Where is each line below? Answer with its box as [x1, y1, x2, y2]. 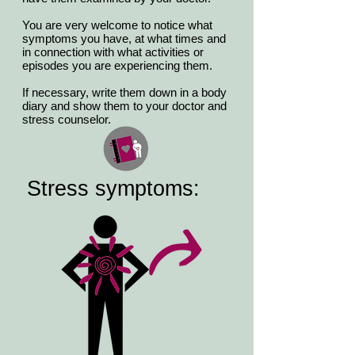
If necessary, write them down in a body [22, 86, 227, 100]
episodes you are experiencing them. [22, 59, 219, 73]
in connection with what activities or [22, 45, 204, 59]
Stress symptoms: [27, 177, 200, 201]
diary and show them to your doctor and [22, 99, 227, 113]
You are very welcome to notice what [22, 18, 212, 32]
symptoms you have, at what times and [22, 32, 226, 46]
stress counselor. [22, 113, 111, 127]
